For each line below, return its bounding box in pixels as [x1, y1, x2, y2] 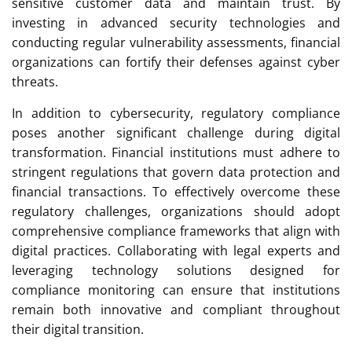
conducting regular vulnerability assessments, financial [12, 33, 340, 51]
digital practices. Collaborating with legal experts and [12, 241, 340, 259]
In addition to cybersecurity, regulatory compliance [12, 104, 340, 122]
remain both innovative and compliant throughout [12, 300, 340, 318]
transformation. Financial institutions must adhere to [12, 143, 340, 161]
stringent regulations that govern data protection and [12, 163, 340, 181]
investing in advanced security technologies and [12, 13, 340, 31]
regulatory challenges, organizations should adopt [12, 202, 340, 220]
